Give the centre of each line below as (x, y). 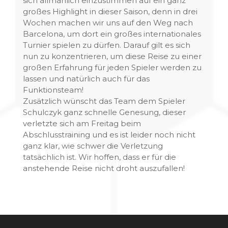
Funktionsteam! (53, 90)
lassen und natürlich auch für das (86, 79)
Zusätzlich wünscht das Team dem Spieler (104, 101)
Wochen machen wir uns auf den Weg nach (108, 23)
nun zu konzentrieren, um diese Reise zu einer (112, 56)
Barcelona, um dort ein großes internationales (112, 34)
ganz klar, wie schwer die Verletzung (93, 146)
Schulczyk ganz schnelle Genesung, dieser (104, 112)
